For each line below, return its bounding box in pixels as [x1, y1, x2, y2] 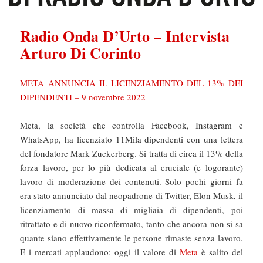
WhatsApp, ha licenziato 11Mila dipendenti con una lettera [20, 133, 243, 145]
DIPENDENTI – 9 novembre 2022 [20, 90, 146, 103]
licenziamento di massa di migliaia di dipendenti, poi [20, 203, 243, 215]
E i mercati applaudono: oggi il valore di [20, 245, 180, 258]
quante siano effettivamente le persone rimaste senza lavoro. [20, 231, 243, 244]
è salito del [197, 245, 243, 258]
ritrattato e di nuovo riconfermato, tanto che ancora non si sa [20, 217, 243, 230]
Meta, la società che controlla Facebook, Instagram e [20, 119, 243, 131]
